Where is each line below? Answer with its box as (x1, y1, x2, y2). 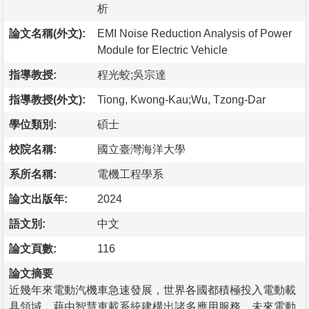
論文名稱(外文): (9, 27, 86, 39)
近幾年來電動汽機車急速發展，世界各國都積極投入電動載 (9, 283, 296, 296)
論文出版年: (9, 192, 68, 205)
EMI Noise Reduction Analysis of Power (97, 27, 292, 39)
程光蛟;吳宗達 (97, 68, 166, 81)
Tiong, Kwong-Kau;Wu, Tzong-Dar (97, 93, 266, 106)
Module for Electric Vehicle (97, 43, 228, 56)
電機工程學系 (97, 168, 163, 180)
